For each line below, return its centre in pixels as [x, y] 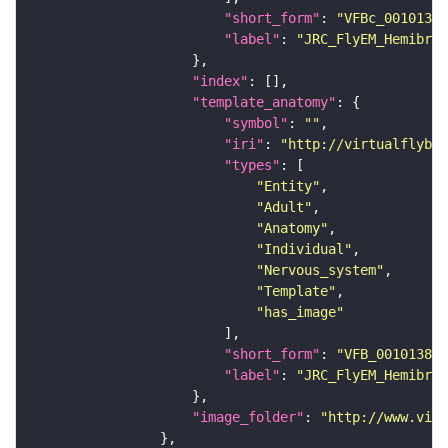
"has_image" [300, 311]
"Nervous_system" [320, 269]
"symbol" [256, 122]
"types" [252, 164]
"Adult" [284, 206]
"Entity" [288, 185]
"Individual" [304, 248]
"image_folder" [248, 416]
